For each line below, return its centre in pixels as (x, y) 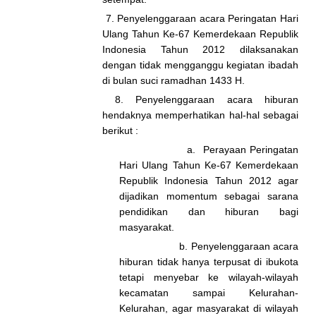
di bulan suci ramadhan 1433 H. (174, 80)
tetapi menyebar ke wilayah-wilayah (209, 277)
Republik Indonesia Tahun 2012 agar (209, 181)
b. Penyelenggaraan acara (209, 246)
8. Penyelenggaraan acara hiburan (200, 99)
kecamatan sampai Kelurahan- (209, 293)
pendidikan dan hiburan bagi (209, 212)
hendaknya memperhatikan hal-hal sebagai (200, 115)
